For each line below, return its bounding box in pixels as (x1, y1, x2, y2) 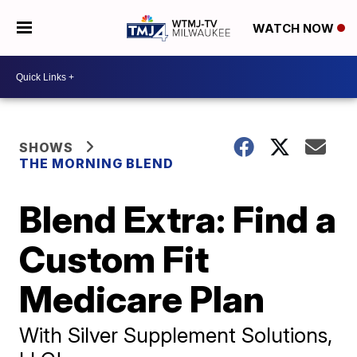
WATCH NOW (252, 21, 337, 37)
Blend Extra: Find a (19, 197, 337, 241)
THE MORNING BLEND (19, 155, 175, 171)
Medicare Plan (19, 277, 265, 321)
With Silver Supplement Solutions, (19, 323, 333, 347)
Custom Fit (19, 237, 210, 281)
